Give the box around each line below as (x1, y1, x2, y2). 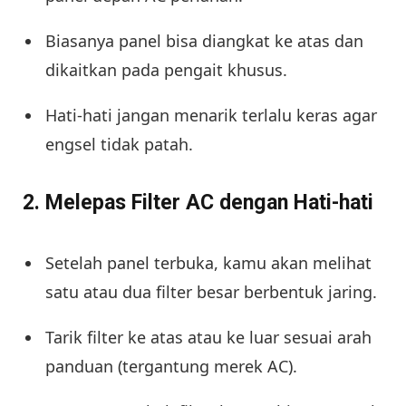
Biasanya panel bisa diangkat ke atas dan (45, 29, 363, 52)
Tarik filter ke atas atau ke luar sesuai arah (45, 325, 372, 348)
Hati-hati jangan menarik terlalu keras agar (45, 103, 377, 126)
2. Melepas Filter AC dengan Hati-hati (23, 190, 373, 216)
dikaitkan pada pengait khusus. (45, 58, 287, 81)
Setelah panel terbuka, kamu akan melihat (45, 251, 372, 274)
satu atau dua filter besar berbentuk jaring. (45, 280, 377, 303)
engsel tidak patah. (45, 132, 193, 155)
